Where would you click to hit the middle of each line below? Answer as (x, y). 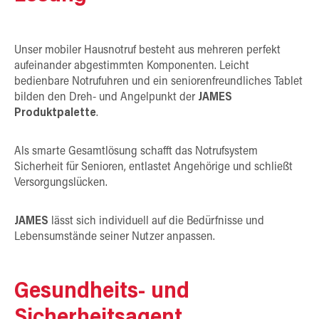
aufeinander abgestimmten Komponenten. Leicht (132, 67)
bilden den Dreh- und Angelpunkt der (106, 98)
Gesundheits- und (102, 292)
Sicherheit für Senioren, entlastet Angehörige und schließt (153, 168)
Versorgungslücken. (61, 183)
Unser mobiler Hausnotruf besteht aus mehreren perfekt (147, 51)
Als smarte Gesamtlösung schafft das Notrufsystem (136, 152)
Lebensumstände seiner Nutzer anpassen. (116, 237)
